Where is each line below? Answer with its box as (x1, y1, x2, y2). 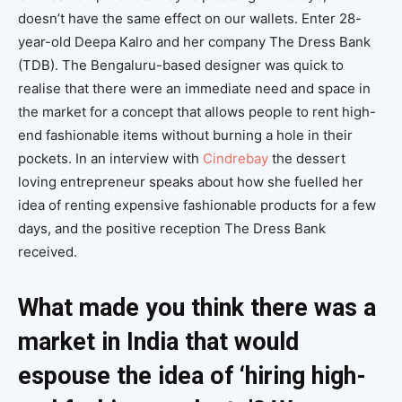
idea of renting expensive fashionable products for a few (18, 197, 376, 214)
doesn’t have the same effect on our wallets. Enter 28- (18, 10, 362, 28)
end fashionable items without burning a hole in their (18, 127, 353, 144)
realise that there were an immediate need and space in (18, 80, 371, 98)
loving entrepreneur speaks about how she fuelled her (18, 173, 363, 191)
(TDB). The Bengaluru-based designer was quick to (18, 57, 344, 74)
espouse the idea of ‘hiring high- (18, 362, 366, 391)
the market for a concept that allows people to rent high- (18, 103, 376, 121)
